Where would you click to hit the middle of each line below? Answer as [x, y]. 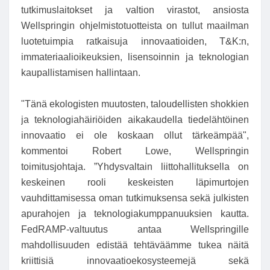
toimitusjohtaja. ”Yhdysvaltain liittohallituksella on [135, 166]
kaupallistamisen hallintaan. [81, 73]
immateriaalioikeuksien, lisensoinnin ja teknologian [135, 57]
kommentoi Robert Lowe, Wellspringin [135, 151]
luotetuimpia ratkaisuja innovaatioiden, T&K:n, [135, 42]
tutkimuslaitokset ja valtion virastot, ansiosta [135, 10]
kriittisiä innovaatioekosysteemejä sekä [135, 260]
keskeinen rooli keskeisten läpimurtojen [135, 182]
